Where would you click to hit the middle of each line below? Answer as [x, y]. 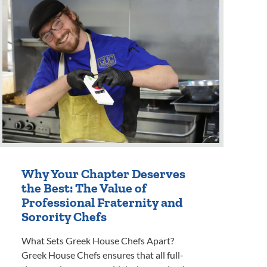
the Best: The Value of [84, 188]
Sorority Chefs [64, 217]
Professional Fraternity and [102, 203]
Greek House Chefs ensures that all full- [103, 255]
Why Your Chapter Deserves [103, 174]
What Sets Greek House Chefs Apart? [98, 241]
